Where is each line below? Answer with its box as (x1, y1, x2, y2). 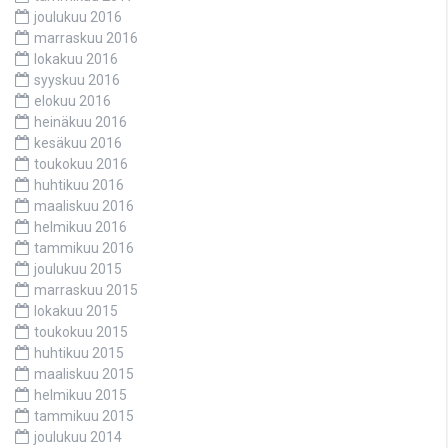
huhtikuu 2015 (34, 344, 124, 361)
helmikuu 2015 (34, 386, 127, 403)
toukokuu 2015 (34, 323, 128, 340)
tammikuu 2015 (34, 407, 134, 424)
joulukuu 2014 (34, 428, 122, 445)
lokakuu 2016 (34, 50, 118, 67)
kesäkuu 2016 (34, 134, 122, 151)
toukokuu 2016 (34, 155, 128, 172)
